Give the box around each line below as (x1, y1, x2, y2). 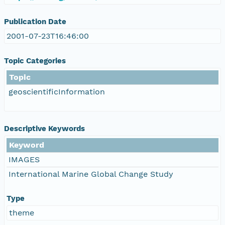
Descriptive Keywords (4, 124, 85, 133)
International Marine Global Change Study (9, 169, 173, 179)
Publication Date (4, 17, 66, 26)
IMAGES (9, 154, 40, 164)
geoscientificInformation (9, 86, 105, 96)
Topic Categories (4, 56, 66, 65)
